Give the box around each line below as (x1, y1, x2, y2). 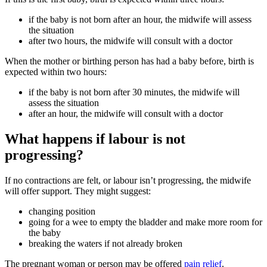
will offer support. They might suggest (5, 185, 148, 196)
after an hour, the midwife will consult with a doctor (29, 108, 228, 119)
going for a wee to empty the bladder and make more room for (29, 216, 262, 227)
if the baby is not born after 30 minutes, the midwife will (29, 86, 240, 97)
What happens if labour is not (5, 131, 185, 147)
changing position (29, 206, 95, 216)
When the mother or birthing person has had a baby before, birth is (5, 55, 254, 66)
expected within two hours (5, 66, 104, 77)
